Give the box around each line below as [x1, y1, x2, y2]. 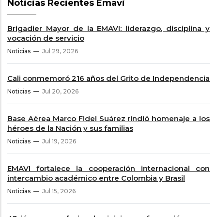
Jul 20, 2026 [42, 87, 78, 95]
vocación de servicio [7, 33, 84, 43]
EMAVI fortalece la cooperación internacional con [7, 163, 210, 173]
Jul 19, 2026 [42, 137, 76, 145]
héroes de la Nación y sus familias [7, 123, 133, 133]
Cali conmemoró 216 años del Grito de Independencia [7, 73, 210, 83]
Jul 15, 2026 [42, 187, 76, 195]
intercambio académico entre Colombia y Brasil [7, 173, 185, 183]
